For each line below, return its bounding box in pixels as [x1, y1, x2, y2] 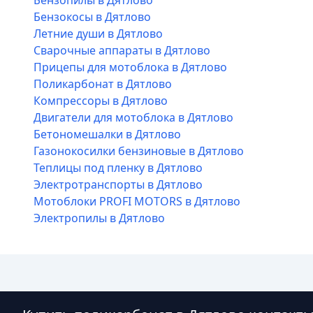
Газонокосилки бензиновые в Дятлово [34, 143, 244, 159]
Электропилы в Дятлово [34, 210, 165, 226]
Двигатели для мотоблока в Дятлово [34, 110, 233, 125]
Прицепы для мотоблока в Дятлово [34, 59, 227, 75]
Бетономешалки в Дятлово [34, 126, 181, 142]
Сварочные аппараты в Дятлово [34, 43, 210, 58]
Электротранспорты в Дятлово [34, 177, 203, 192]
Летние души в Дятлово [34, 26, 163, 41]
